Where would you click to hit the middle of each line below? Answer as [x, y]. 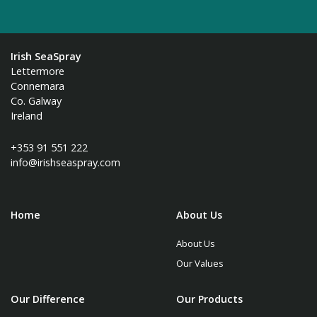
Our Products [209, 299]
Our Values [200, 263]
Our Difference [48, 299]
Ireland [27, 115]
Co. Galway [36, 100]
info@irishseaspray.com [65, 163]
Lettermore [38, 71]
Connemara [38, 86]
